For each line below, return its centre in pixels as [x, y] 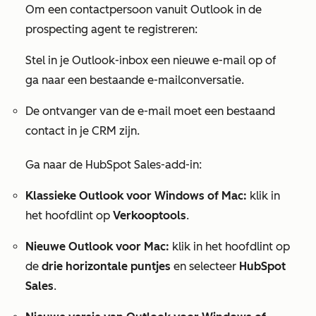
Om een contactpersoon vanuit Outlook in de [144, 10]
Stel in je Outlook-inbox [88, 60]
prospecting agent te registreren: [111, 29]
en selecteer [206, 266]
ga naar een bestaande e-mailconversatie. [135, 80]
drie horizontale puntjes [108, 266]
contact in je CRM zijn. [83, 131]
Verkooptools [150, 215]
